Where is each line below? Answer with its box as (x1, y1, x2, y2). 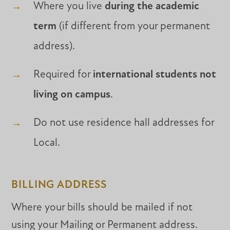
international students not (92, 69, 216, 80)
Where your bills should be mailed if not (11, 202, 193, 213)
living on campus (33, 89, 110, 100)
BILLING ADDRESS (11, 180, 107, 191)
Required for (33, 69, 93, 80)
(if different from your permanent (56, 21, 210, 32)
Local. (33, 137, 60, 148)
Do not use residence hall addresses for (33, 117, 214, 128)
